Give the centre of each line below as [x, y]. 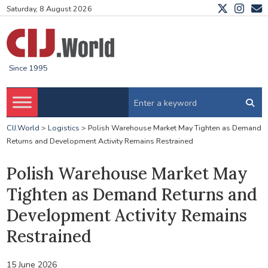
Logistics [63, 128]
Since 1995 [28, 68]
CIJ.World [23, 128]
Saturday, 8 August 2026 [49, 9]
